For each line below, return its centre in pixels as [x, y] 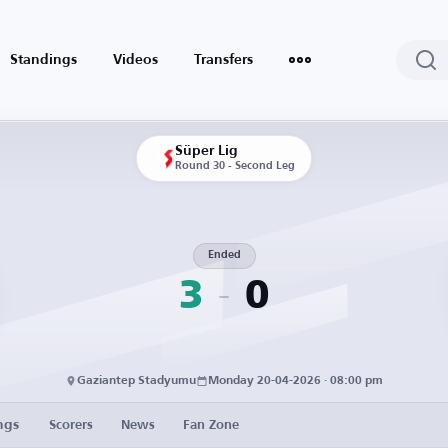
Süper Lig [206, 151]
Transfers [223, 60]
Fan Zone [211, 425]
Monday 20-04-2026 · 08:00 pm [295, 381]
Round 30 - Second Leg [235, 166]
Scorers [71, 425]
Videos [135, 60]
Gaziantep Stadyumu [136, 381]
